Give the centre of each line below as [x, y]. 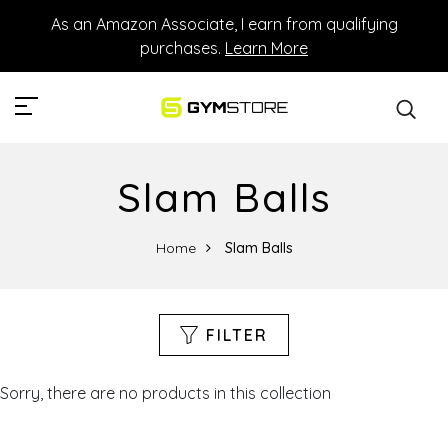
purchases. [182, 48]
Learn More [266, 48]
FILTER [237, 335]
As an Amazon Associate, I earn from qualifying [224, 24]
